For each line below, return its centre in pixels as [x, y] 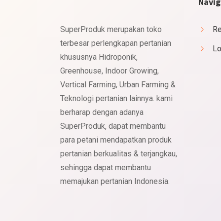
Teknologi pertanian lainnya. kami [116, 98]
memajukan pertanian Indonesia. [115, 181]
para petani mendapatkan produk [116, 140]
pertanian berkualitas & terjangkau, [119, 154]
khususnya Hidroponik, [99, 57]
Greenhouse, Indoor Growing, [110, 71]
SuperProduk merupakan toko [111, 29]
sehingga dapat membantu [106, 167]
